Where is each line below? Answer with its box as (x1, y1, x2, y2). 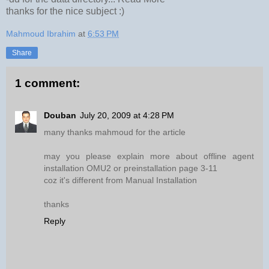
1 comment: (15, 76, 80, 89)
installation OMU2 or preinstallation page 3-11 (44, 163, 217, 174)
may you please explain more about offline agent (44, 151, 254, 162)
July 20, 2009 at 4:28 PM (80, 110, 174, 121)
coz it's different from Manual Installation (44, 175, 197, 186)
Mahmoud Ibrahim (6, 28, 76, 38)
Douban (44, 110, 76, 121)
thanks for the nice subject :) (6, 5, 124, 16)
